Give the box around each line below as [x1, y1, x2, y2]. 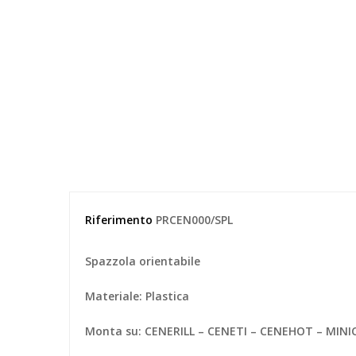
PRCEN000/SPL [156, 212, 233, 228]
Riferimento [85, 212, 153, 228]
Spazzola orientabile [85, 253, 200, 269]
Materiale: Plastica [85, 288, 189, 304]
